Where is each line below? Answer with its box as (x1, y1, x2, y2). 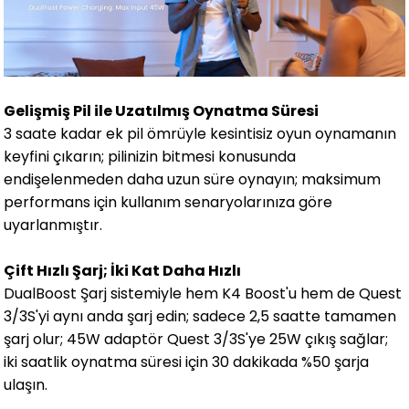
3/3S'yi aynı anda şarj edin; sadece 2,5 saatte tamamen (4, 305, 397, 327)
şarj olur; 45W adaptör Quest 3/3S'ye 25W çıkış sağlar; (4, 328, 389, 350)
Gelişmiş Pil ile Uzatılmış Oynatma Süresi (4, 100, 320, 121)
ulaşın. (4, 373, 48, 395)
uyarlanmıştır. (4, 214, 103, 236)
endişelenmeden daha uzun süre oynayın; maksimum (4, 168, 382, 190)
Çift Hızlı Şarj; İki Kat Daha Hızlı (4, 259, 242, 281)
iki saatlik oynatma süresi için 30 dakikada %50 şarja (4, 351, 370, 372)
